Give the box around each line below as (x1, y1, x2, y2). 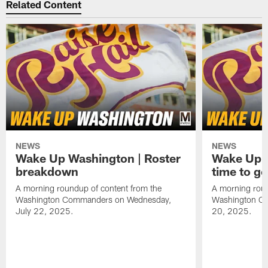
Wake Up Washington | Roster (16, 151, 181, 166)
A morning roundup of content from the (16, 183, 162, 194)
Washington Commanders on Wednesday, (16, 194, 172, 205)
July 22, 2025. (16, 206, 74, 217)
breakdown (16, 164, 79, 179)
